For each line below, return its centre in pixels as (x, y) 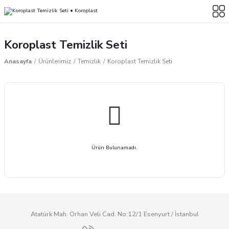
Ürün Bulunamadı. (114, 148)
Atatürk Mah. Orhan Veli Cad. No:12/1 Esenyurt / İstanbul (114, 214)
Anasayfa (18, 61)
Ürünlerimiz (55, 61)
